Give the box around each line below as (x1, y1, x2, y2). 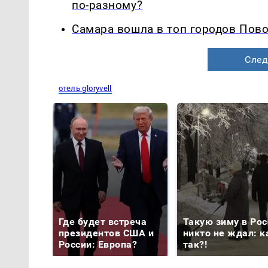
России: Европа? (59, 239, 138, 251)
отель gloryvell (59, 84, 112, 93)
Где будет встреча (59, 216, 147, 228)
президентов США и (59, 227, 154, 239)
